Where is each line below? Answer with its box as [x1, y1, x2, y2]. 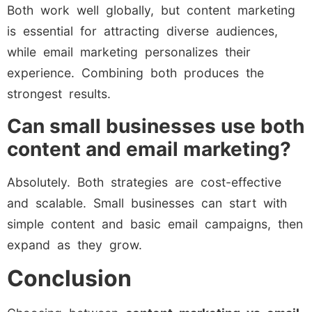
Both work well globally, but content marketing [7, 3, 295, 18]
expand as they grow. [7, 237, 142, 252]
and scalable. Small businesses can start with [7, 195, 287, 210]
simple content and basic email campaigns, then [7, 216, 303, 231]
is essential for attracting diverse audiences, [7, 24, 278, 39]
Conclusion [7, 264, 132, 292]
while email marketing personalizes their [7, 45, 251, 60]
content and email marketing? [7, 136, 291, 161]
